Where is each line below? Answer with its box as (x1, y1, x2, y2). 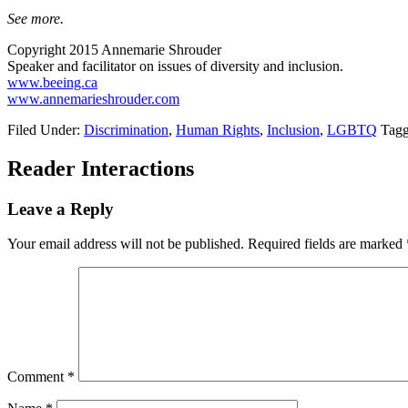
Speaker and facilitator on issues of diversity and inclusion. (7, 57, 343, 74)
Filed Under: (7, 121, 84, 138)
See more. (7, 10, 64, 26)
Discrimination (84, 121, 168, 138)
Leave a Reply (7, 199, 114, 219)
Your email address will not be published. (7, 236, 244, 252)
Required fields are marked (248, 236, 406, 252)
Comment (7, 369, 67, 385)
